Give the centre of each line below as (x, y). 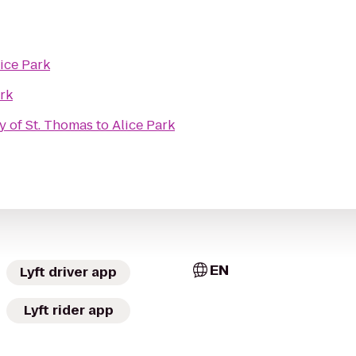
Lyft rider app (68, 310)
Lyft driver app (68, 272)
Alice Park (143, 125)
